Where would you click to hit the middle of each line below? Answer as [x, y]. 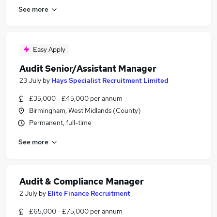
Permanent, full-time [60, 123]
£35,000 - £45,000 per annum [76, 98]
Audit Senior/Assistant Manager [88, 69]
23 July [30, 80]
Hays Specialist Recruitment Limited [110, 80]
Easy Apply [49, 49]
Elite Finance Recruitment [89, 193]
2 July [28, 193]
